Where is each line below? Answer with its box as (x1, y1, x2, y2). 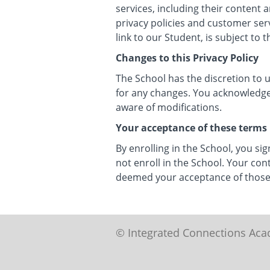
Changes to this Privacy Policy (116, 51, 259, 64)
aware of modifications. (116, 101, 222, 114)
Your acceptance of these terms (116, 121, 267, 134)
